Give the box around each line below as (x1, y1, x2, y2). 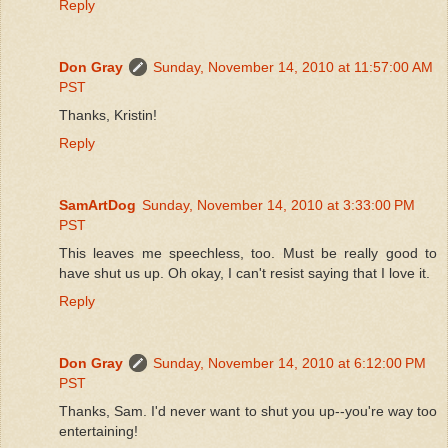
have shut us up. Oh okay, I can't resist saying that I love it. (59, 264, 430, 281)
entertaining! (59, 422, 138, 439)
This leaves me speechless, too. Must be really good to (59, 244, 437, 261)
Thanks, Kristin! (59, 106, 157, 123)
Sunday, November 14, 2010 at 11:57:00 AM (153, 58, 433, 75)
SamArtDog (59, 196, 136, 213)
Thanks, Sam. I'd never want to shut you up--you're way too (59, 402, 437, 419)
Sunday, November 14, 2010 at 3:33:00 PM (142, 196, 415, 213)
